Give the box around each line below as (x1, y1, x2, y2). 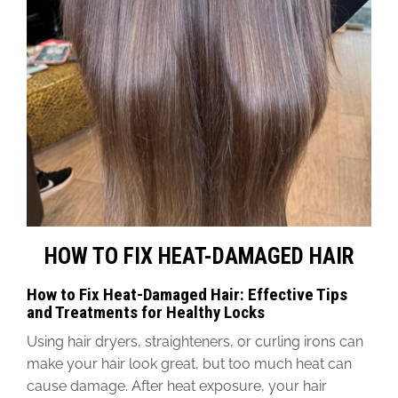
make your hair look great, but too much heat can (27, 355, 352, 373)
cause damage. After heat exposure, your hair (27, 378, 327, 395)
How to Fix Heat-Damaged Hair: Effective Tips (27, 284, 347, 306)
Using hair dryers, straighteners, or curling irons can (27, 333, 363, 351)
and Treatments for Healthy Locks (27, 302, 265, 323)
